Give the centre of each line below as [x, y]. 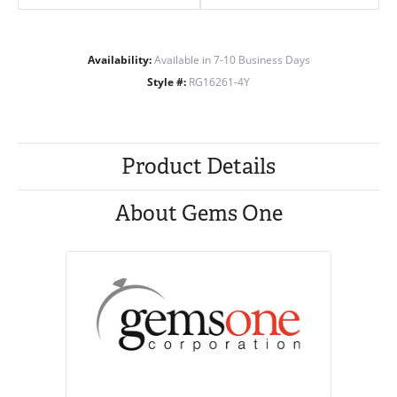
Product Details [198, 166]
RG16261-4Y [219, 82]
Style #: [167, 82]
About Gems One [198, 213]
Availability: [119, 60]
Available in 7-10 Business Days [232, 60]
